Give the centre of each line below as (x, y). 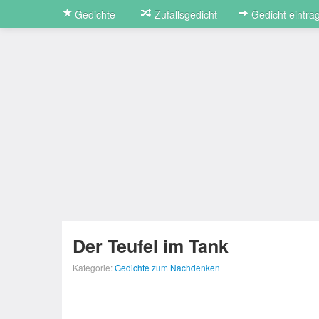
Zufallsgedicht (184, 14)
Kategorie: (94, 267)
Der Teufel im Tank (151, 246)
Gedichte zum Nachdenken (167, 267)
